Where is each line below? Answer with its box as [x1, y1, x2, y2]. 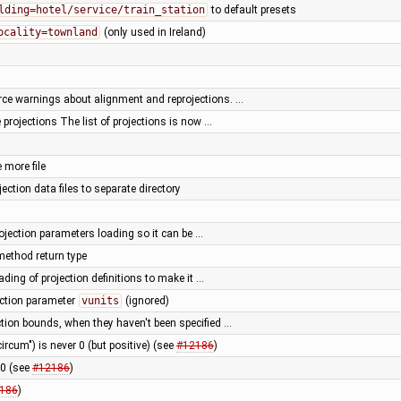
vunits [81, 294, 119, 307]
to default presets [208, 3, 296, 16]
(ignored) [122, 294, 169, 307]
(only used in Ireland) [100, 25, 206, 38]
